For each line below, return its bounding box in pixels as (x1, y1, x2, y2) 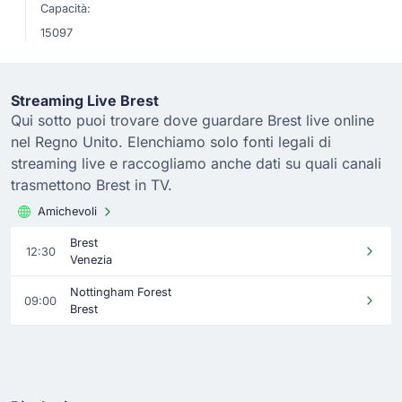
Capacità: (40, 2, 91, 15)
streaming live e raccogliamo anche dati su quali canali (11, 154, 381, 172)
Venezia (70, 253, 112, 267)
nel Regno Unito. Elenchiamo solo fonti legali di (11, 133, 331, 151)
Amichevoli (38, 205, 97, 218)
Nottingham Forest (70, 285, 171, 299)
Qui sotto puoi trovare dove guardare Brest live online (11, 111, 374, 129)
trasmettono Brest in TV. (11, 176, 172, 194)
